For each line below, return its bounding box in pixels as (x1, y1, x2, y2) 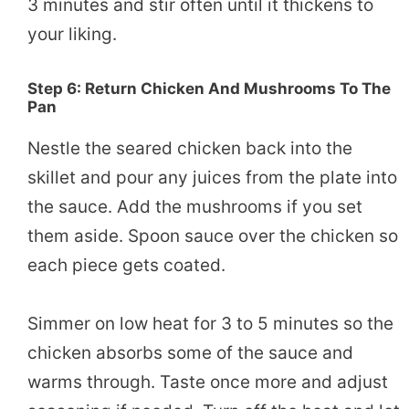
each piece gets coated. (27, 254, 225, 276)
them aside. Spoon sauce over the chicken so (27, 225, 398, 246)
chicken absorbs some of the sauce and (27, 341, 353, 363)
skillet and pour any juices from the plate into (27, 166, 397, 188)
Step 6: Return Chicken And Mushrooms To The (27, 79, 391, 98)
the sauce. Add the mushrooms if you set (27, 195, 362, 217)
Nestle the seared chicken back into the (27, 137, 352, 159)
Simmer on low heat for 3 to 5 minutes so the (27, 312, 393, 334)
